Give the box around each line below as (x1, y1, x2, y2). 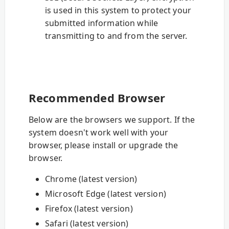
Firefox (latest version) (44, 203, 133, 215)
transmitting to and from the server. (44, 30, 187, 42)
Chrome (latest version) (44, 173, 138, 185)
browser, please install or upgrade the (28, 140, 178, 151)
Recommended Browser (28, 90, 166, 106)
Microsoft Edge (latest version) (44, 188, 166, 200)
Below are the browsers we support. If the (28, 114, 195, 126)
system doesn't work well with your (28, 127, 169, 139)
